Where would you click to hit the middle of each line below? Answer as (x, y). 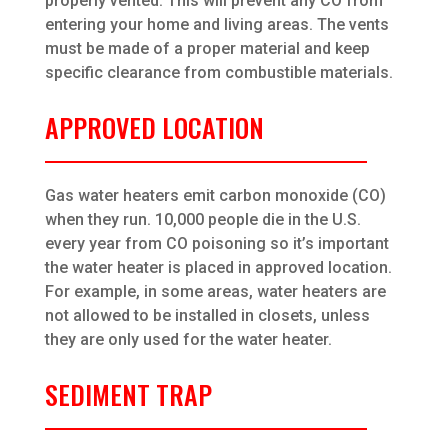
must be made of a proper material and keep (207, 49)
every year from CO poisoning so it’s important (216, 244)
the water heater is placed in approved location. (218, 268)
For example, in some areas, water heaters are (215, 292)
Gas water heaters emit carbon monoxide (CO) (215, 196)
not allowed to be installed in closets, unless (207, 316)
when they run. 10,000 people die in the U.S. (202, 220)
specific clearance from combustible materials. (218, 73)
